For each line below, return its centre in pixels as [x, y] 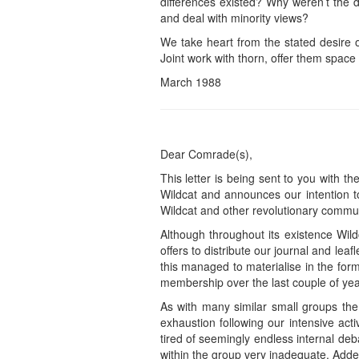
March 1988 [190, 82]
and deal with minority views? [234, 18]
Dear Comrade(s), [206, 154]
